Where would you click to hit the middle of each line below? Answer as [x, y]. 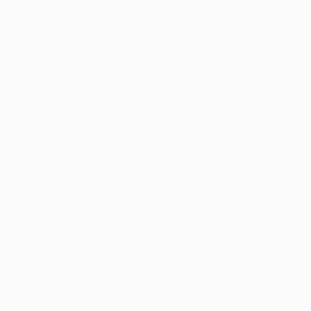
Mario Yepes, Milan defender [87, 110]
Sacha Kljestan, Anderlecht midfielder [112, 232]
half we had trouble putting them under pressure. [141, 38]
